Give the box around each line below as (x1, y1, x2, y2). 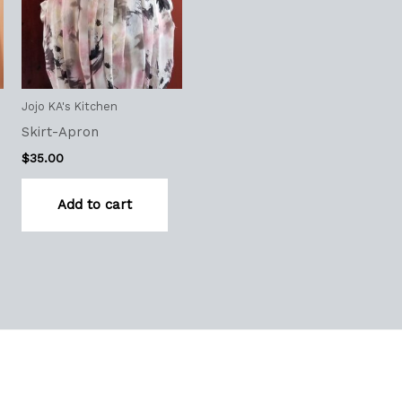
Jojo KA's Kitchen (21, 100, 118, 114)
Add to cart (57, 197, 132, 214)
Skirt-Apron (21, 123, 99, 140)
